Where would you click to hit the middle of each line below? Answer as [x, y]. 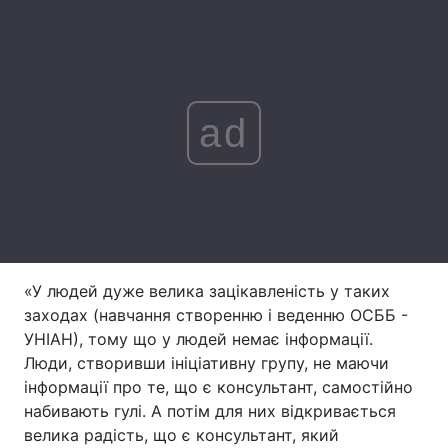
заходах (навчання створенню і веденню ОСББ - [216, 315]
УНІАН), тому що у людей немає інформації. [198, 339]
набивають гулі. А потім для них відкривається [210, 411]
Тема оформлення [98, 32]
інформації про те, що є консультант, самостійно [218, 387]
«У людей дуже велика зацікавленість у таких [207, 291]
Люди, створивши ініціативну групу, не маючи [206, 363]
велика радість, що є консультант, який [181, 435]
